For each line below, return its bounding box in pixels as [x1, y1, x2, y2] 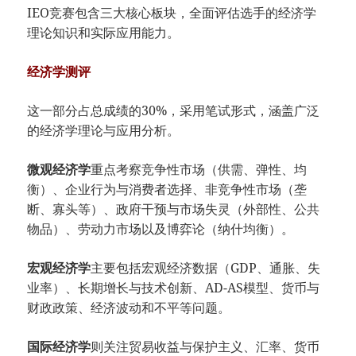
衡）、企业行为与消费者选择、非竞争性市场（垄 [27, 180, 308, 199]
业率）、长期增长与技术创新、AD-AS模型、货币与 [27, 279, 320, 297]
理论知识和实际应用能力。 [27, 24, 180, 42]
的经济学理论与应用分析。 [27, 122, 180, 140]
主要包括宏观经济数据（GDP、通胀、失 [91, 259, 321, 277]
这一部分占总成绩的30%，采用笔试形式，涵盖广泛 [27, 102, 320, 120]
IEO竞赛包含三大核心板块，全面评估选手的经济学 [27, 4, 317, 22]
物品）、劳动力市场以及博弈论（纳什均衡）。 [27, 220, 295, 238]
